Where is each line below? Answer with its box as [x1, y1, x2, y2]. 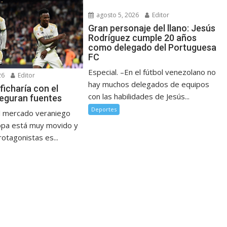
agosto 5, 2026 [95, 10, 139, 19]
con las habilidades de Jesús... [88, 91, 190, 101]
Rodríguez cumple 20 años [88, 32, 197, 43]
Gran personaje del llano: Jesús [88, 22, 216, 33]
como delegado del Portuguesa [88, 42, 217, 53]
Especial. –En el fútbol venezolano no [88, 66, 216, 77]
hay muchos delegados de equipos [88, 79, 210, 89]
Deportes [91, 105, 117, 113]
